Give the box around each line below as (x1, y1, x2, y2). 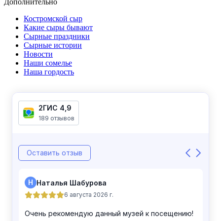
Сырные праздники (24, 32, 90, 40)
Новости (24, 49, 53, 58)
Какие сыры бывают (24, 23, 93, 32)
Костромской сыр (24, 14, 82, 23)
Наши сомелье (24, 58, 72, 67)
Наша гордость (24, 67, 74, 76)
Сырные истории (24, 40, 82, 49)
